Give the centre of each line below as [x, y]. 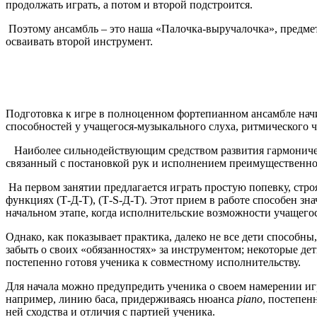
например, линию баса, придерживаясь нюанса [121, 299]
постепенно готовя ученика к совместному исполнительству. [153, 262]
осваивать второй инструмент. [79, 41]
